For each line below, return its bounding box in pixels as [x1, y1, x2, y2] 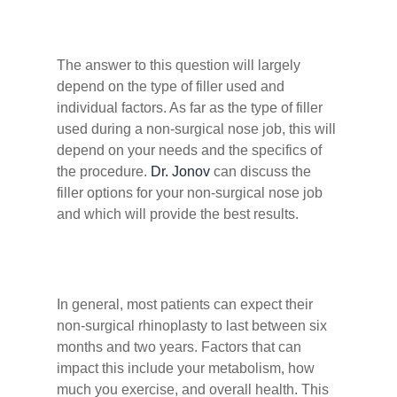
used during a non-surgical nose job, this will [57, 121, 336, 136]
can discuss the [210, 164, 311, 179]
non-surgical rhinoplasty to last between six [57, 318, 327, 333]
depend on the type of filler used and [57, 79, 284, 94]
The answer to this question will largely [57, 58, 300, 73]
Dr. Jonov [151, 164, 210, 179]
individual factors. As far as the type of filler [57, 100, 323, 115]
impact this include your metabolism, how [57, 361, 315, 376]
